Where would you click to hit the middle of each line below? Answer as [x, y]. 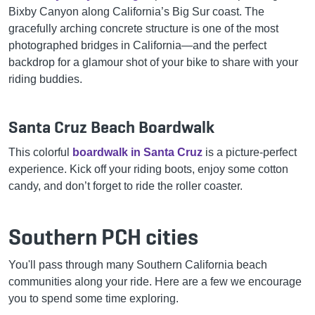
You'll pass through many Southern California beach [138, 264]
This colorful [40, 152]
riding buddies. [45, 79]
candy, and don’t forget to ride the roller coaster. [126, 186]
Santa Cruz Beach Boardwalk [111, 127]
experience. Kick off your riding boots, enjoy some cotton [148, 169]
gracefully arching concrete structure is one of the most [143, 28]
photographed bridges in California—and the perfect [137, 45]
